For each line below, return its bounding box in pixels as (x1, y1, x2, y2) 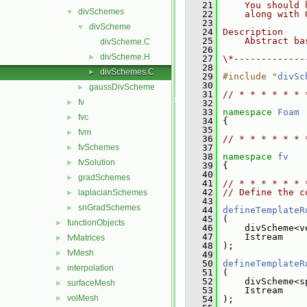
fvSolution (78, 158, 115, 167)
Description (223, 27, 283, 37)
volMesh (67, 293, 99, 303)
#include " (223, 71, 278, 82)
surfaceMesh (67, 278, 115, 288)
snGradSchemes (78, 203, 140, 212)
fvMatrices (67, 233, 105, 243)
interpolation (67, 263, 114, 273)
